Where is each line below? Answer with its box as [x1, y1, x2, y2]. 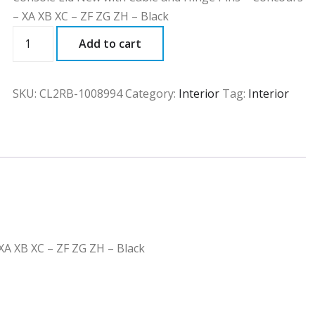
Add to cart [79, 36, 142, 51]
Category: [125, 86, 179, 102]
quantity [12, 46, 62, 61]
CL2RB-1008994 [39, 86, 123, 102]
